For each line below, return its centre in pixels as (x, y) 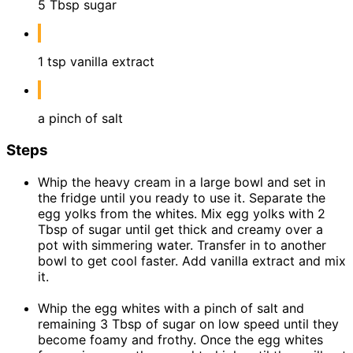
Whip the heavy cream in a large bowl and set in (182, 182)
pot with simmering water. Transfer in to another (182, 245)
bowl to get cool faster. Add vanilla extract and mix (192, 260)
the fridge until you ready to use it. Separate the (182, 197)
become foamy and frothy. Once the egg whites (180, 339)
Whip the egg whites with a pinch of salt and (171, 308)
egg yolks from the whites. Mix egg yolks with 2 (182, 213)
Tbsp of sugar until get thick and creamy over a (180, 229)
